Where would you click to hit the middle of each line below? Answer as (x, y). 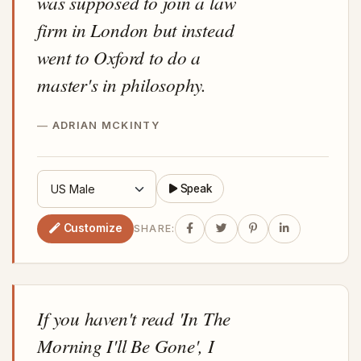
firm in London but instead (136, 29)
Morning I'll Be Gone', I (126, 345)
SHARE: (154, 229)
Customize (93, 228)
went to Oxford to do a (119, 56)
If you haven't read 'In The (134, 317)
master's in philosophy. (122, 84)
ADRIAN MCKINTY (106, 125)
